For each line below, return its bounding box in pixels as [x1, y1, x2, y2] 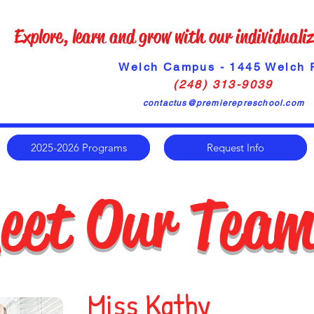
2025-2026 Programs [30, 141, 127, 154]
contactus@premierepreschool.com [142, 98, 305, 108]
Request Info [207, 141, 264, 154]
